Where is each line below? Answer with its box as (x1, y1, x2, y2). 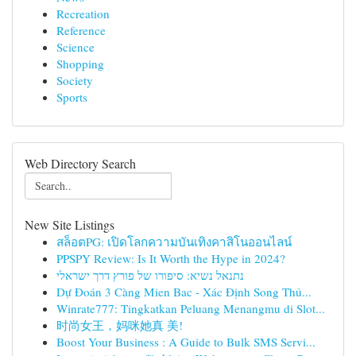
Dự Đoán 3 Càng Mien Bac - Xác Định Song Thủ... (56, 284, 311, 300)
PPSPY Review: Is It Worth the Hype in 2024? (56, 250, 285, 266)
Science (56, 39, 95, 55)
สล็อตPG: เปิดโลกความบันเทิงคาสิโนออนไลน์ (56, 234, 292, 250)
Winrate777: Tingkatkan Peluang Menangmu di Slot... (56, 300, 325, 316)
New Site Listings (25, 216, 114, 233)
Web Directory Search (25, 155, 136, 172)
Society (56, 72, 93, 88)
